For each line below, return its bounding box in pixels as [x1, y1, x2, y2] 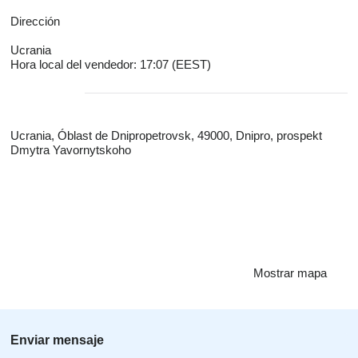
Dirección [10, 14, 60, 28]
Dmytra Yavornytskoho [10, 143, 131, 157]
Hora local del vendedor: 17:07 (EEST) [10, 58, 211, 71]
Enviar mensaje [10, 333, 104, 347]
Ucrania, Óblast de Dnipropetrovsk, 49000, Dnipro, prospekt [10, 129, 322, 142]
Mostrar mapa [253, 266, 327, 280]
